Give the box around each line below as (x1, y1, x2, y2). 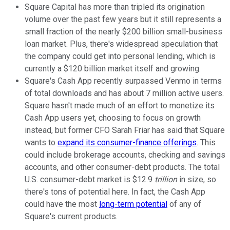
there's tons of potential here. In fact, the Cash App (25, 187, 205, 197)
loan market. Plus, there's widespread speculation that (25, 39, 218, 49)
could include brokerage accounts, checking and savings (25, 150, 225, 160)
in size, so (177, 175, 216, 185)
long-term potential (99, 199, 167, 209)
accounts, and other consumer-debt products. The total (25, 162, 220, 172)
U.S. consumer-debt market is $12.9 (25, 175, 155, 185)
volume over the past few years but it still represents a (25, 14, 221, 25)
